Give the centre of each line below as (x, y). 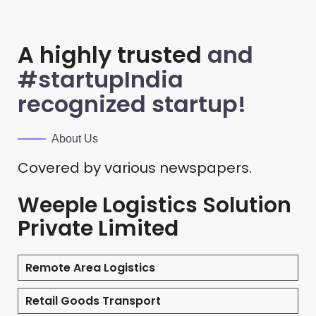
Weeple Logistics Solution (154, 206)
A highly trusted (113, 55)
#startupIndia (101, 80)
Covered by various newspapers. (135, 168)
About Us (75, 139)
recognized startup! (132, 104)
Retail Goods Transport (93, 301)
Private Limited (98, 229)
